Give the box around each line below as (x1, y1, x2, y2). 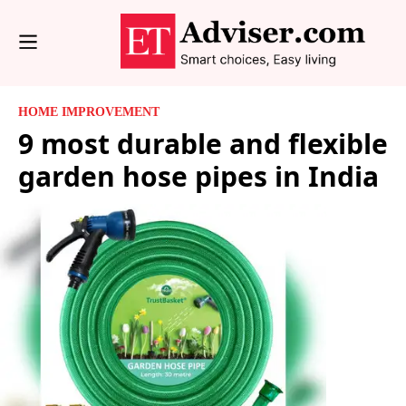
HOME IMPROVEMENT (18, 104, 159, 119)
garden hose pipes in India (18, 157, 379, 195)
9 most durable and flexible (18, 124, 388, 162)
